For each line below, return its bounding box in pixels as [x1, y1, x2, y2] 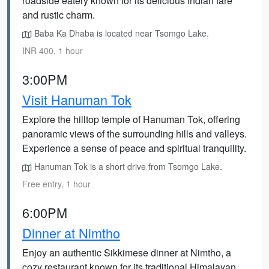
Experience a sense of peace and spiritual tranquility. [22, 141, 246, 155]
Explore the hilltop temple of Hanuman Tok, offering [22, 112, 240, 126]
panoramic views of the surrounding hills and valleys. [22, 127, 247, 141]
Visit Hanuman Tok [22, 90, 131, 109]
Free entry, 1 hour [22, 178, 91, 190]
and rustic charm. [22, 8, 95, 22]
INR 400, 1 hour [22, 44, 83, 56]
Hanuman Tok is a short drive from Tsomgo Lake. [32, 160, 222, 172]
